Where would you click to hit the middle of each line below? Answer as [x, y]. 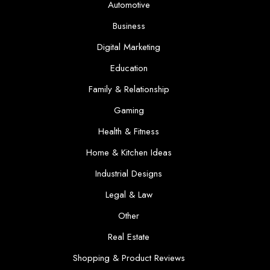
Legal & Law [129, 195]
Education [129, 68]
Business [129, 26]
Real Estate [129, 237]
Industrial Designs [129, 174]
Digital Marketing [129, 47]
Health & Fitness [129, 131]
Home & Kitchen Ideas [129, 152]
